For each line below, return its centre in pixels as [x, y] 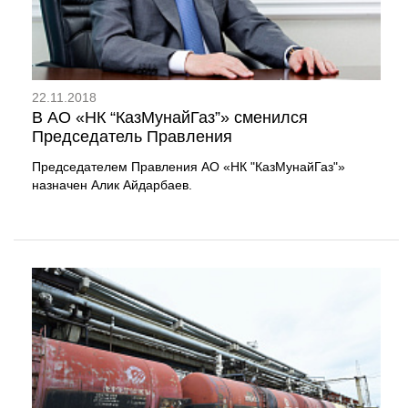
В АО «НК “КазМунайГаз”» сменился [170, 118]
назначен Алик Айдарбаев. [112, 184]
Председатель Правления [132, 137]
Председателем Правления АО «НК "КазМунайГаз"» [189, 166]
